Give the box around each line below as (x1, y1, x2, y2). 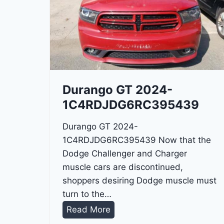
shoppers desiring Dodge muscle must (62, 175, 216, 186)
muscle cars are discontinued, (62, 162, 183, 172)
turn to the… (62, 189, 111, 199)
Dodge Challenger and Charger (62, 148, 187, 159)
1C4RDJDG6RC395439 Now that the (62, 135, 211, 145)
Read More (66, 204, 110, 215)
